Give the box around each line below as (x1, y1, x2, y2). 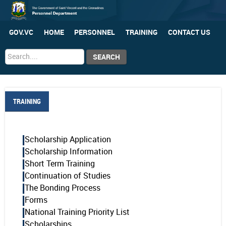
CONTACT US (167, 28, 210, 37)
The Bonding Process (24, 183, 100, 193)
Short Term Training (24, 159, 95, 169)
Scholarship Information (24, 147, 112, 157)
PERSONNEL (74, 28, 116, 37)
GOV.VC (9, 28, 34, 37)
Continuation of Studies (24, 171, 110, 181)
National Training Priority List (24, 207, 130, 217)
